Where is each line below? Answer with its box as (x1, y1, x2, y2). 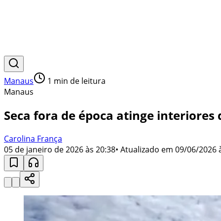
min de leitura (52, 75, 106, 86)
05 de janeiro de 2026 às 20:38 (4, 144, 115, 155)
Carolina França (4, 133, 62, 144)
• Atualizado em (115, 144, 173, 155)
